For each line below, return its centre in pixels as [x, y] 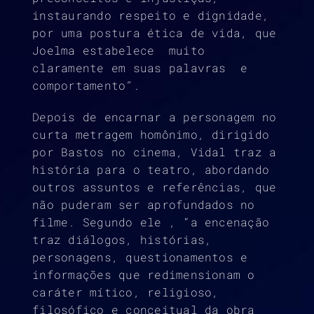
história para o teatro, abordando [151, 170]
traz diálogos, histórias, [122, 240]
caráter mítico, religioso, [126, 292]
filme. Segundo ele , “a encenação [151, 222]
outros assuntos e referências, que [155, 187]
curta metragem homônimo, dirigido [151, 135]
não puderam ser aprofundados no [144, 205]
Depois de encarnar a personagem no [155, 117]
